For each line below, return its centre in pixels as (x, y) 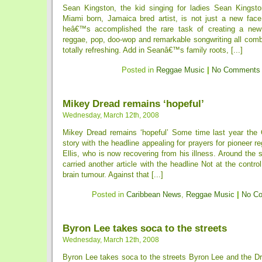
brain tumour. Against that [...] (113, 175)
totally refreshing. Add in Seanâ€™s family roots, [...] (153, 50)
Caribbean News (154, 194)
